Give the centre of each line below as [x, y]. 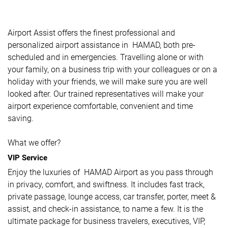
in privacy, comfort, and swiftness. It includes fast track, [106, 184]
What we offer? [34, 143]
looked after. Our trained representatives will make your [106, 94]
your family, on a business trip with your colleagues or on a [112, 69]
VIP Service [27, 158]
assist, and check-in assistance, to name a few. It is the [105, 209]
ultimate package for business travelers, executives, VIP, [106, 221]
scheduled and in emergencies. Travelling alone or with [106, 57]
